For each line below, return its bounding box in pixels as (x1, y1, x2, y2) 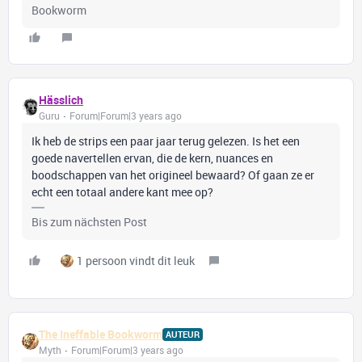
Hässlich (39, 92, 83, 107)
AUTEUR (166, 327, 200, 340)
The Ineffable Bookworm (39, 326, 162, 342)
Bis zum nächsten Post (32, 214, 147, 229)
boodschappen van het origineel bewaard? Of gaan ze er (32, 167, 314, 183)
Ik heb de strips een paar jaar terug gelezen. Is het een (32, 133, 300, 149)
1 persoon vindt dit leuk (77, 253, 195, 268)
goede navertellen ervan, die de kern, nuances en (32, 150, 273, 166)
